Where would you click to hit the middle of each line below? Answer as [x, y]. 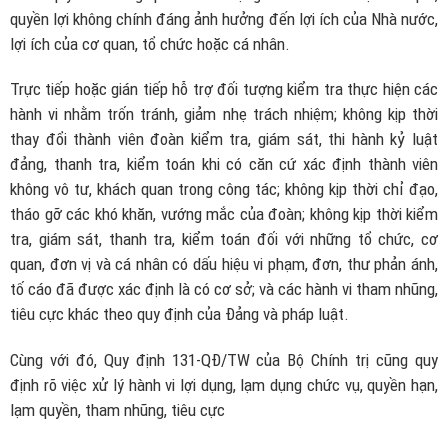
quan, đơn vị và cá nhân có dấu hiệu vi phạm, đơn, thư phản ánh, [224, 264]
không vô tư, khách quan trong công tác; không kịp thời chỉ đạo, [224, 189]
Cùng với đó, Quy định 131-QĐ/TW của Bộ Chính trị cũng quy [224, 359]
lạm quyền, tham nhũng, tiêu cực [117, 409]
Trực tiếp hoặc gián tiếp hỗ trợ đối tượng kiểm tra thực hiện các [224, 89]
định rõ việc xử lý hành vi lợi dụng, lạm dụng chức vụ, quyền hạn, [224, 384]
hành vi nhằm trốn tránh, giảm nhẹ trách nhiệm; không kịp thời [224, 114]
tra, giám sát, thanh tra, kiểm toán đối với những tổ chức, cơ [224, 239]
